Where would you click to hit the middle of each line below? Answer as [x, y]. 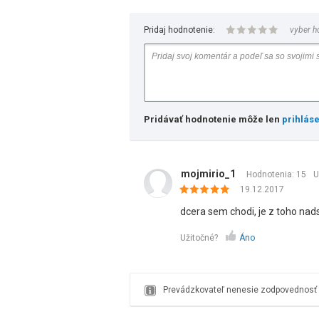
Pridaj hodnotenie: [179, 30]
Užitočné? [199, 238]
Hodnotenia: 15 [276, 174]
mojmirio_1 [208, 174]
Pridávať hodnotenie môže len [213, 119]
